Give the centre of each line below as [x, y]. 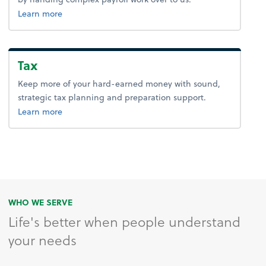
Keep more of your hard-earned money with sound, [119, 83]
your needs [43, 240]
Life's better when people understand [125, 222]
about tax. [82, 110]
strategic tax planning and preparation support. [112, 97]
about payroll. [89, 13]
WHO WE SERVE [41, 202]
